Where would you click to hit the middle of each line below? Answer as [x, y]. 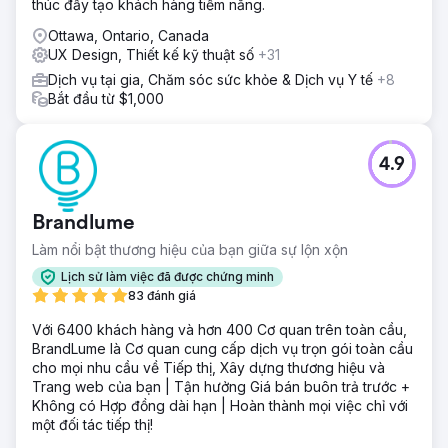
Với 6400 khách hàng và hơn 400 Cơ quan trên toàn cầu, [219, 329]
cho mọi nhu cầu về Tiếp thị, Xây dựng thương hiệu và [208, 367]
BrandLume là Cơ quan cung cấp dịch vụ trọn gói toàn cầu [222, 348]
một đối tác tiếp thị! [92, 424]
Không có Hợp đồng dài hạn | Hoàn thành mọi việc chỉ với [220, 405]
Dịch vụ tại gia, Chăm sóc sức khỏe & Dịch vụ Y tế [212, 79]
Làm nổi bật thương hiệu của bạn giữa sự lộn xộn [190, 249]
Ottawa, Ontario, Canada [128, 35]
